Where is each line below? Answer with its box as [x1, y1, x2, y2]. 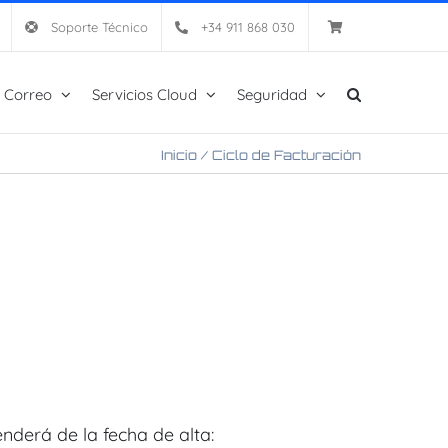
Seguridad [237, 84, 307, 104]
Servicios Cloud [92, 84, 197, 104]
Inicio [161, 147, 197, 163]
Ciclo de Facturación [212, 147, 361, 163]
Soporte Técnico [51, 19, 148, 35]
